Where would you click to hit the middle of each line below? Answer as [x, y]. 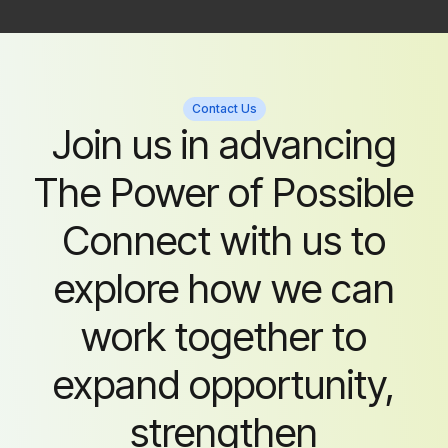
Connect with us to [224, 240]
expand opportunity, [224, 384]
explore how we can [224, 288]
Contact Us [224, 108]
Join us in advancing [224, 144]
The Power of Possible [224, 192]
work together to [224, 336]
